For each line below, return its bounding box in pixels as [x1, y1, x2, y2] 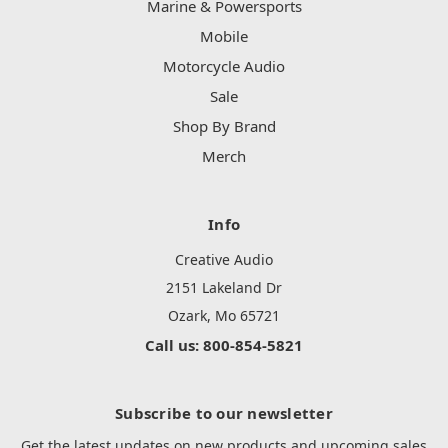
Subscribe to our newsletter [115, 403, 333, 424]
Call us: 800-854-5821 [145, 335, 303, 356]
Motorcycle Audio [163, 56, 285, 77]
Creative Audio [175, 250, 273, 270]
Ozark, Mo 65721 [168, 306, 280, 326]
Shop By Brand [172, 116, 276, 137]
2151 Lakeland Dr [166, 278, 282, 298]
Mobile [200, 26, 248, 47]
